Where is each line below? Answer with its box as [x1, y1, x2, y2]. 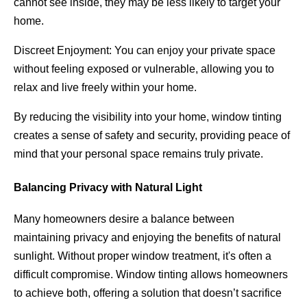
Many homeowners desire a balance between [14, 212, 234, 225]
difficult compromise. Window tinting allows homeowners [14, 268, 288, 280]
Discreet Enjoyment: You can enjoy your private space [14, 45, 275, 57]
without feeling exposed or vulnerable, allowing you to [14, 63, 274, 75]
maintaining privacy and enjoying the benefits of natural [14, 231, 281, 243]
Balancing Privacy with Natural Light [14, 182, 202, 194]
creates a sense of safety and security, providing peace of [14, 130, 290, 142]
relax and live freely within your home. [14, 82, 197, 94]
